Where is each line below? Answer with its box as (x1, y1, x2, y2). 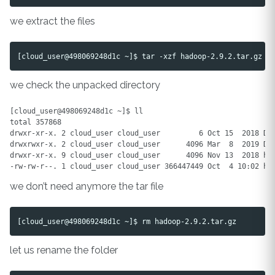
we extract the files (10, 15, 95, 28)
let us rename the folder (10, 244, 118, 257)
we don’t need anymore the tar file (10, 180, 163, 193)
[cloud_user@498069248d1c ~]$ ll (10, 106, 143, 115)
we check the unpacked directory (10, 79, 160, 91)
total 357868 (10, 117, 61, 126)
